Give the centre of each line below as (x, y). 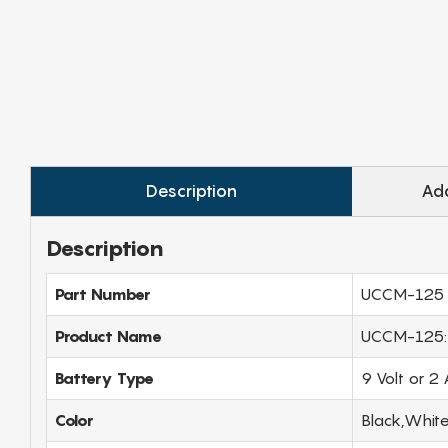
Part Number (103, 293)
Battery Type (104, 377)
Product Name (108, 335)
